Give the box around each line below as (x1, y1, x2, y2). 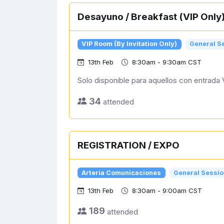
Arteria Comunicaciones (81, 168, 161, 176)
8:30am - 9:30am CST (132, 58, 201, 66)
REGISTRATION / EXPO (77, 139, 179, 151)
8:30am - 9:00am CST (132, 186, 202, 195)
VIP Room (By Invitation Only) (81, 40, 177, 48)
